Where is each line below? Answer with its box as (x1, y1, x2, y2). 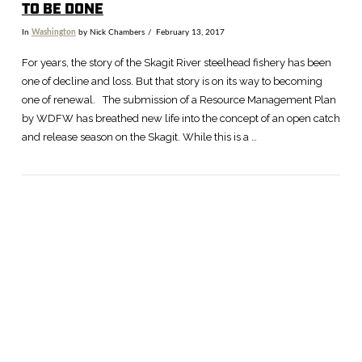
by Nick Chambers (75, 27, 145, 36)
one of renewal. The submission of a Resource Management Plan (21, 94, 336, 107)
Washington (31, 27, 76, 36)
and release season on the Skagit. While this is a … (21, 131, 257, 144)
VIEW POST (148, 267, 214, 279)
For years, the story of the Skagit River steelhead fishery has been (21, 57, 331, 69)
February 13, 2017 (155, 27, 225, 36)
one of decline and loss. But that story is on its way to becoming (21, 75, 322, 88)
